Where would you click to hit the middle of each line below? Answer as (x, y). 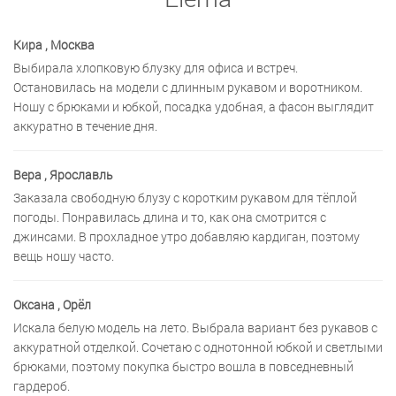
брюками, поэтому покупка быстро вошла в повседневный (183, 367)
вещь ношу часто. (64, 256)
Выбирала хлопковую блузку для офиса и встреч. (156, 68)
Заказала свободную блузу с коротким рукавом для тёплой (185, 198)
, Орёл (74, 305)
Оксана (34, 305)
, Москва (70, 45)
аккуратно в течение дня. (85, 126)
